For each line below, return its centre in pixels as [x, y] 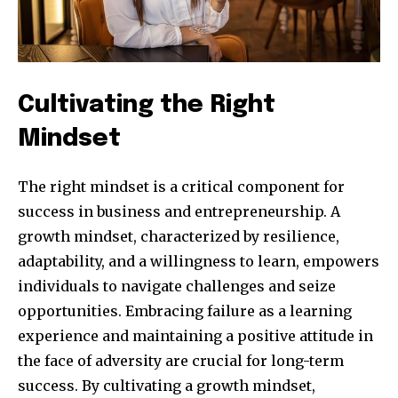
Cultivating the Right [147, 106]
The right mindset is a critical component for [181, 187]
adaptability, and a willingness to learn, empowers [199, 262]
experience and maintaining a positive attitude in [195, 336]
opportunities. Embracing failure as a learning [185, 311]
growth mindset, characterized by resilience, [179, 237]
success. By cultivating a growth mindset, [167, 386]
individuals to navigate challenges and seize [177, 287]
